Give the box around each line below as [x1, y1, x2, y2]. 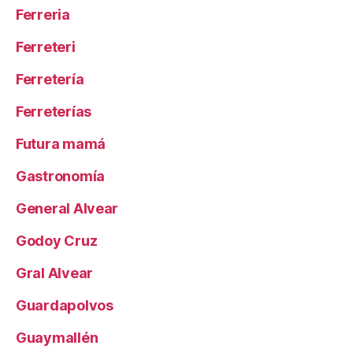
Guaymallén [16, 329, 98, 347]
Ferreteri [16, 39, 76, 56]
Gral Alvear [16, 265, 94, 282]
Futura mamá [16, 136, 106, 153]
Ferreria [16, 6, 70, 24]
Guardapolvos [16, 297, 113, 314]
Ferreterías [16, 103, 92, 121]
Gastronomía [16, 168, 106, 185]
